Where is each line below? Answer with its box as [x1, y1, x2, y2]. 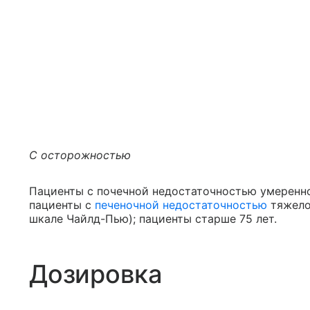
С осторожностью [29, 148, 131, 163]
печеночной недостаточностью [95, 198, 267, 212]
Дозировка [29, 259, 163, 290]
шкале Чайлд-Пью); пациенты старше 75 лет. [29, 212, 277, 226]
